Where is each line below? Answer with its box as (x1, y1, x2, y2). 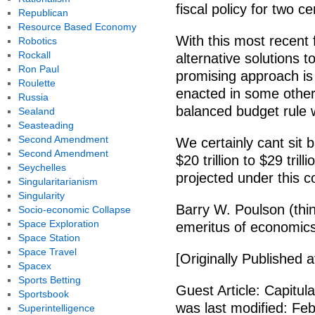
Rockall (18, 49, 51, 60)
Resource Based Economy (18, 21, 136, 32)
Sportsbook (18, 288, 69, 300)
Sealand (18, 105, 55, 117)
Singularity (18, 190, 65, 201)
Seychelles (18, 162, 66, 173)
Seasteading (18, 120, 74, 131)
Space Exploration (18, 218, 99, 229)
